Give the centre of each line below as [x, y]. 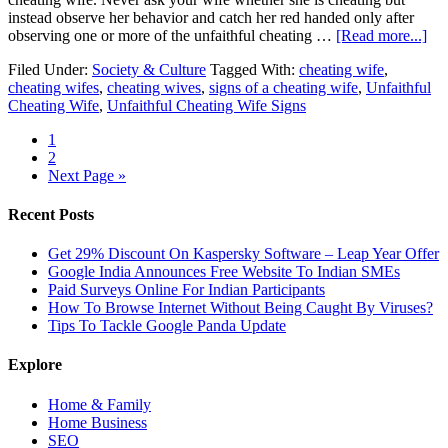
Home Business [97, 422]
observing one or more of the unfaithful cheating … [172, 35]
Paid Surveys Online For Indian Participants [186, 290]
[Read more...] [381, 35]
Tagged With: [254, 69]
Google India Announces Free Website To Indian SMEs [224, 272]
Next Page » [87, 175]
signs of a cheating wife [283, 87]
